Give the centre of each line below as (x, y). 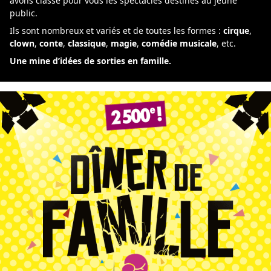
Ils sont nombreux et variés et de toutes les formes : (116, 31)
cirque (236, 31)
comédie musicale (179, 43)
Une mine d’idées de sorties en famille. (90, 61)
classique (87, 43)
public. (24, 13)
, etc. (226, 43)
